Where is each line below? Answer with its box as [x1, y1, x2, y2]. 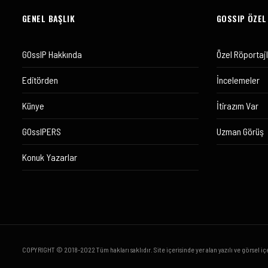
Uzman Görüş [217, 125, 264, 137]
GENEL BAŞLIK [22, 11, 75, 25]
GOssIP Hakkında [22, 48, 82, 60]
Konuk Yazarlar [22, 151, 77, 163]
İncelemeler [217, 74, 260, 86]
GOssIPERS [22, 125, 61, 137]
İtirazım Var [217, 99, 258, 111]
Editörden [22, 74, 58, 86]
